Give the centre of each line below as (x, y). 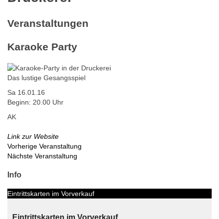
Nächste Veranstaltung (42, 156)
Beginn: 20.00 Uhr (35, 102)
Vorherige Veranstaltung (44, 146)
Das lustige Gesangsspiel (46, 78)
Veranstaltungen (48, 23)
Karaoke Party (42, 46)
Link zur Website (33, 137)
